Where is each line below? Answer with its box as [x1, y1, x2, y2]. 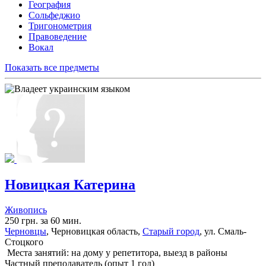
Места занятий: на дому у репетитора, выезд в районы [5, 248, 227, 258]
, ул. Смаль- [199, 226, 246, 236]
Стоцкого [5, 237, 43, 247]
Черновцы [5, 226, 46, 236]
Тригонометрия [28, 21, 91, 31]
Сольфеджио [28, 10, 80, 21]
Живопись [5, 205, 47, 215]
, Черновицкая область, [46, 226, 142, 236]
